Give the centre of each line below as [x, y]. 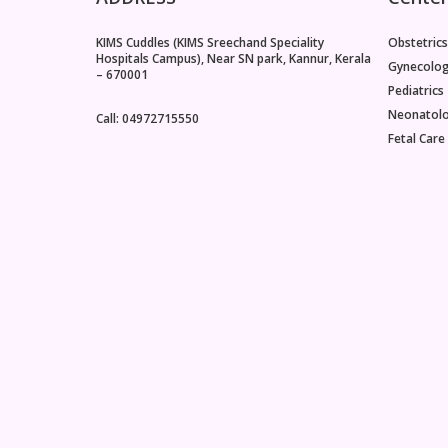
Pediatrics [416, 90]
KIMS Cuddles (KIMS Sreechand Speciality [210, 42]
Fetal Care [416, 138]
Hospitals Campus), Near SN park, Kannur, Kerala [233, 58]
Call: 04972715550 [147, 118]
